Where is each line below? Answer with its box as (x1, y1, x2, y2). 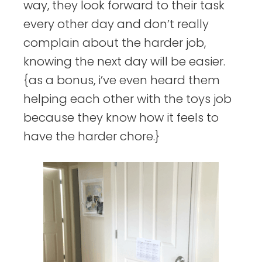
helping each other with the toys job (23, 91, 232, 108)
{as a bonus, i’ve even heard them (23, 72, 220, 89)
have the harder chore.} (23, 128, 160, 145)
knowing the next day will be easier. (23, 53, 225, 70)
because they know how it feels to (23, 109, 219, 126)
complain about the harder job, (23, 35, 206, 51)
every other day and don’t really (23, 16, 209, 33)
